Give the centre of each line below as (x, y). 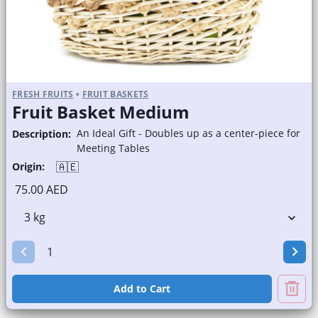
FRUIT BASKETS (115, 94)
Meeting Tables (113, 148)
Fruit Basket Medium (101, 111)
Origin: (28, 166)
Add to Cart (142, 288)
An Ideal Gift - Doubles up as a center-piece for (188, 133)
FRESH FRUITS (43, 94)
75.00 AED (42, 189)
